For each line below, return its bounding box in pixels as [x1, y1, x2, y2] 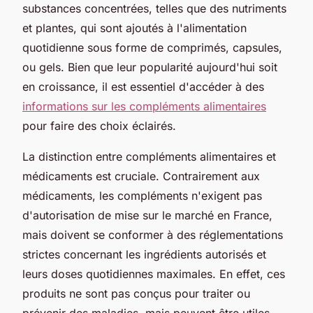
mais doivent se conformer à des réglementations [22, 227, 283, 242]
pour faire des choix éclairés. [22, 118, 176, 133]
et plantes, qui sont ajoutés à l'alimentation [22, 20, 247, 35]
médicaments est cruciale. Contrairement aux [22, 168, 260, 183]
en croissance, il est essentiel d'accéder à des [22, 79, 264, 94]
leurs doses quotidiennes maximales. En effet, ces [22, 266, 285, 281]
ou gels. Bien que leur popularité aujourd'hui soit [22, 59, 277, 74]
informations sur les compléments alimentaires [22, 99, 266, 113]
